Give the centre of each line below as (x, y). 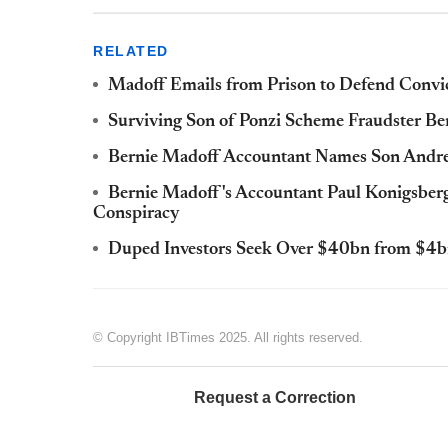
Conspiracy (136, 213)
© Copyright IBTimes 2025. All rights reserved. (228, 337)
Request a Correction (275, 397)
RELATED (131, 50)
